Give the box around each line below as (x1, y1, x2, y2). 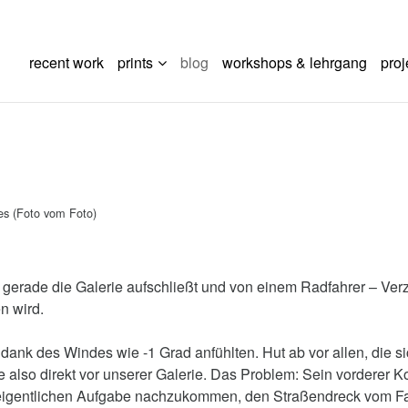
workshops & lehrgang (222, 52, 368, 73)
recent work (29, 52, 105, 73)
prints (117, 52, 154, 73)
